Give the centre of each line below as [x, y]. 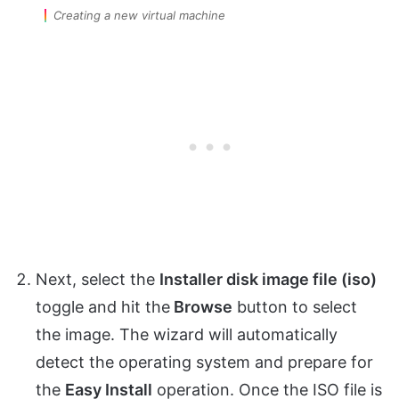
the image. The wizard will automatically [187, 335]
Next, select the [98, 280]
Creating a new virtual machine [139, 16]
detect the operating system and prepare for [204, 362]
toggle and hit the [103, 307]
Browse [201, 307]
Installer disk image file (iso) [268, 280]
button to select [295, 307]
